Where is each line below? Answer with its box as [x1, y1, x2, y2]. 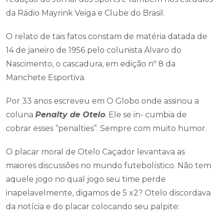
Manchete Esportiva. [6, 73, 86, 82]
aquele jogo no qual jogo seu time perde [6, 175, 166, 184]
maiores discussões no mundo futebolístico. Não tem [6, 161, 211, 170]
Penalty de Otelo [35, 110, 105, 119]
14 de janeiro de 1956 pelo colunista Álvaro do [6, 45, 181, 55]
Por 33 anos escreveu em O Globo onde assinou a [6, 96, 199, 106]
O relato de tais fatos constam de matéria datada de [6, 32, 207, 41]
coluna [6, 110, 35, 119]
